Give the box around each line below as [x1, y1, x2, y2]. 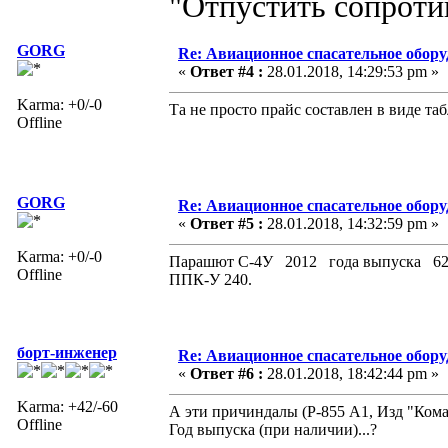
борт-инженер [17, 343, 117, 361]
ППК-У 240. [169, 270, 252, 288]
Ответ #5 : [190, 214, 263, 232]
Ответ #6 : [190, 364, 263, 382]
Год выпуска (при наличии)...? [169, 420, 377, 438]
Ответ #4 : [190, 62, 263, 80]
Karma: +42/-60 [17, 397, 118, 415]
